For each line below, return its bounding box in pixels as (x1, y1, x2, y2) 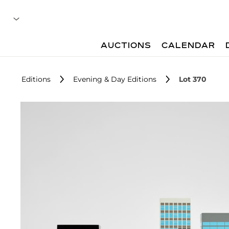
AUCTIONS (101, 42, 152, 50)
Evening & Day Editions (73, 75, 156, 84)
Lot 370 (179, 75, 207, 84)
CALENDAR (162, 42, 216, 50)
